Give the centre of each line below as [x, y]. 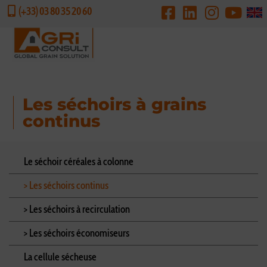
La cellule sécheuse [60, 257]
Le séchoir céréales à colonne [79, 161]
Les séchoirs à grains [114, 104]
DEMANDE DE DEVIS [148, 13]
